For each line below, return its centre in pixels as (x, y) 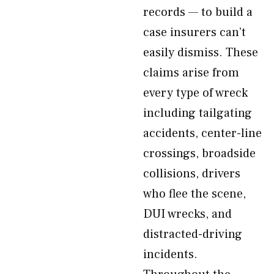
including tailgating (198, 113)
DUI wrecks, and (187, 214)
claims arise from (191, 73)
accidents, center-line (202, 133)
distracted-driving (193, 234)
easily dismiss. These (201, 53)
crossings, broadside (199, 154)
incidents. (170, 254)
